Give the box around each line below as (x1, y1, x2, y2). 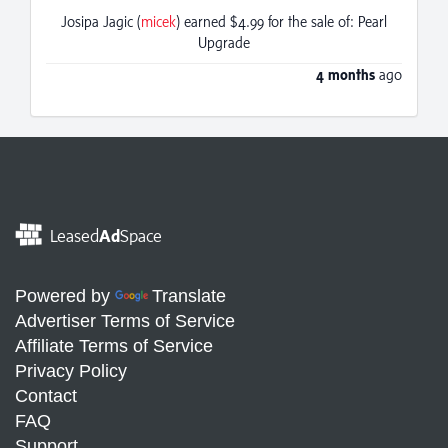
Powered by (15, 286, 115, 307)
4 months (316, 66, 375, 84)
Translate (152, 286, 226, 307)
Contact (15, 386, 77, 407)
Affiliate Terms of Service (15, 336, 213, 357)
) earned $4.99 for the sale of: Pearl (176, 13, 387, 31)
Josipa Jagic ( (61, 13, 141, 31)
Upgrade (198, 34, 250, 52)
